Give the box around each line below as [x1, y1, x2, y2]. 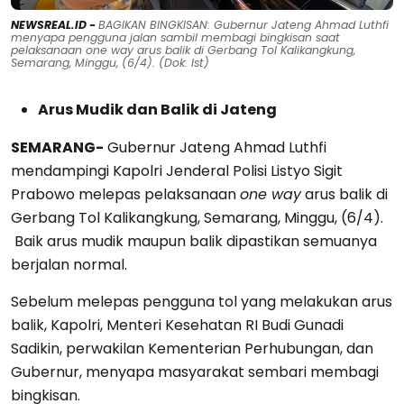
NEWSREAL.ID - [11, 16, 98, 32]
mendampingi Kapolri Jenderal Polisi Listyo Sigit [11, 160, 343, 181]
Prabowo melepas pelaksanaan [11, 183, 240, 205]
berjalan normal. [11, 253, 127, 275]
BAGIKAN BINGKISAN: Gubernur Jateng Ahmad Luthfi [98, 16, 389, 32]
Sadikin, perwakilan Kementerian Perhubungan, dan [11, 337, 373, 359]
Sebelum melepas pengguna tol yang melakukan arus [11, 290, 392, 312]
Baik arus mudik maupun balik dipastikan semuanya [11, 230, 377, 252]
